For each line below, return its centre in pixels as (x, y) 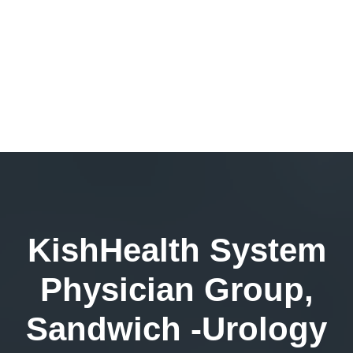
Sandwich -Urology (176, 329)
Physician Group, (176, 290)
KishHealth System (176, 250)
